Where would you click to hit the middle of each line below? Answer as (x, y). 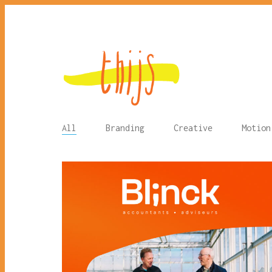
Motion (256, 128)
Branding (125, 128)
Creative (193, 128)
